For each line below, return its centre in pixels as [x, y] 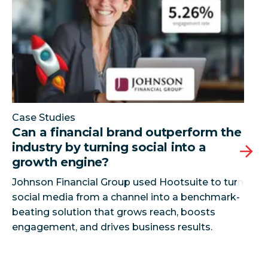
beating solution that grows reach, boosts [114, 212]
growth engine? [60, 162]
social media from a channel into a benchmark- [126, 197]
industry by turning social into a [109, 147]
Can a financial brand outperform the [127, 132]
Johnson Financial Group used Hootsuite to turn [128, 182]
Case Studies [44, 117]
